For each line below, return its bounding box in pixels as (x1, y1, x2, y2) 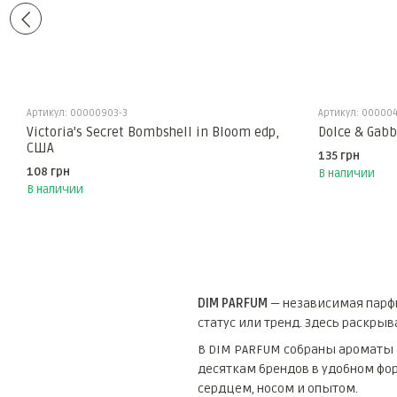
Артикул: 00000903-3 (27, 107, 128, 120)
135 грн (317, 149, 360, 164)
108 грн (27, 165, 70, 180)
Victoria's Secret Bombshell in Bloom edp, (27, 124, 279, 141)
